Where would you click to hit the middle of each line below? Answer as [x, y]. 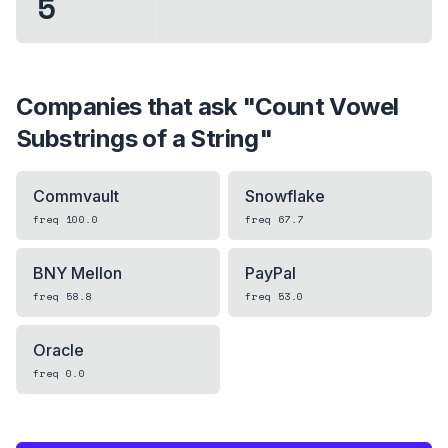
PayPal [270, 273]
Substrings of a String [137, 138]
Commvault [76, 196]
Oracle [58, 350]
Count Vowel [327, 106]
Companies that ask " [135, 106]
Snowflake [285, 196]
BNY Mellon [77, 273]
